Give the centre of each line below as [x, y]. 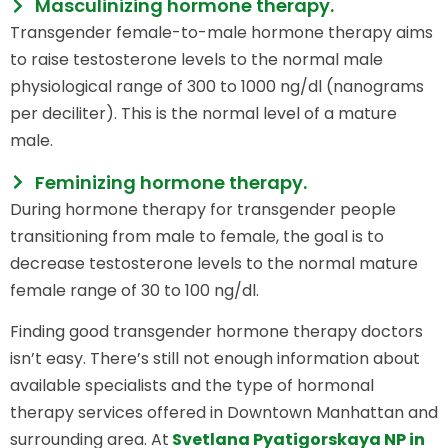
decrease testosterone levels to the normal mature [214, 263]
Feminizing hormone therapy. [171, 182]
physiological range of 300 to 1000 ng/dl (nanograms [217, 87]
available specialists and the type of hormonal [192, 386]
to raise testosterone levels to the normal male [196, 60]
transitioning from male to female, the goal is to [197, 236]
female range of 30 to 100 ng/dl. [134, 290]
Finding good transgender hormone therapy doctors [216, 332]
